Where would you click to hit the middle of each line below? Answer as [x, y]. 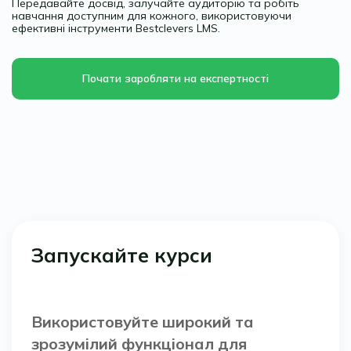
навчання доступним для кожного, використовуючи [152, 15]
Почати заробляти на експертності [175, 78]
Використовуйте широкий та [143, 321]
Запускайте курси [122, 255]
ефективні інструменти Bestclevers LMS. [116, 28]
